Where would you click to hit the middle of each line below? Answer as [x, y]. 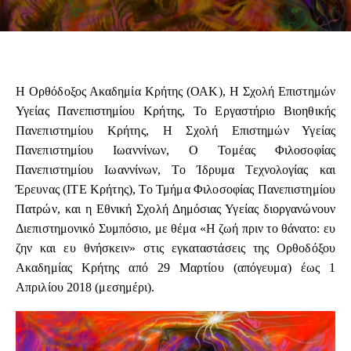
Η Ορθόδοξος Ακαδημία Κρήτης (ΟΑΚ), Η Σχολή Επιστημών [175, 92]
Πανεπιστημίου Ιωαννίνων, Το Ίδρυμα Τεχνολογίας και [175, 170]
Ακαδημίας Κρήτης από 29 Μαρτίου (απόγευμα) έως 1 [175, 268]
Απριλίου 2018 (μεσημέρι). [85, 288]
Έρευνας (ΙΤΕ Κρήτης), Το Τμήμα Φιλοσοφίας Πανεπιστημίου [175, 190]
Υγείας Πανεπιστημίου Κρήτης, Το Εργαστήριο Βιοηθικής [175, 111]
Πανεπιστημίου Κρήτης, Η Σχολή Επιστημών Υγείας [175, 131]
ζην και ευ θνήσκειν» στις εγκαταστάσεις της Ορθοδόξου [175, 248]
